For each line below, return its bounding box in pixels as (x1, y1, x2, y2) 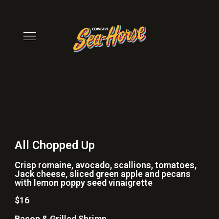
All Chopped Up (15, 138, 95, 152)
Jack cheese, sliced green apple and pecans (15, 169, 191, 179)
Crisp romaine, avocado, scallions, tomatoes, (15, 160, 197, 170)
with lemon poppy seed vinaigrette (15, 177, 153, 188)
